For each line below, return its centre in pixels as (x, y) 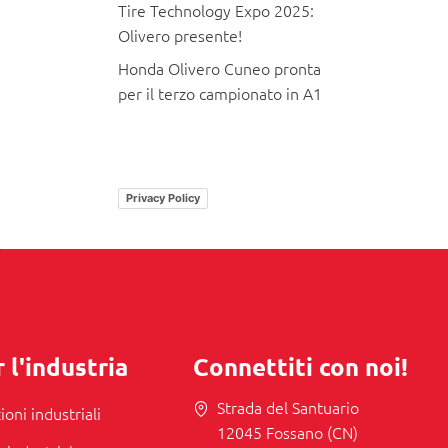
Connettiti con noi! (300, 366)
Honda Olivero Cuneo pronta (219, 67)
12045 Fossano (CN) (287, 431)
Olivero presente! (179, 34)
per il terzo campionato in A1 (219, 92)
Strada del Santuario (287, 406)
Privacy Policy (162, 197)
